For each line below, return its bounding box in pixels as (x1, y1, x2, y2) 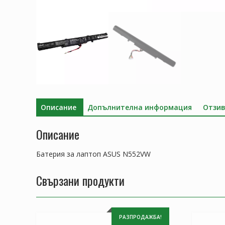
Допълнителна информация (87, 102, 192, 112)
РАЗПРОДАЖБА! (119, 213, 162, 221)
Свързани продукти (36, 171, 125, 190)
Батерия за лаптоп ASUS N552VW (36, 149, 151, 159)
